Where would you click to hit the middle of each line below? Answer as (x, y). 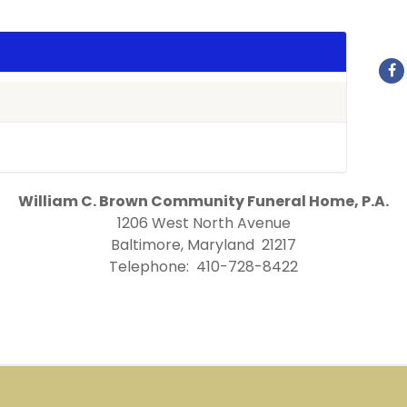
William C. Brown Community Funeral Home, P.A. (203, 201)
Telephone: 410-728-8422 (203, 267)
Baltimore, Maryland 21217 (203, 245)
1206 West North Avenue (203, 223)
